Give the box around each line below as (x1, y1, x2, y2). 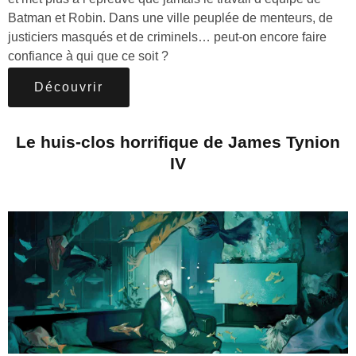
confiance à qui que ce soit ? (8, 49, 168, 64)
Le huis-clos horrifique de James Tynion (16, 132, 340, 151)
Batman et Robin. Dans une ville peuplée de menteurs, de (8, 11, 333, 25)
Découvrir (34, 80, 103, 95)
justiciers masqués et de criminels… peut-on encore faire (8, 30, 327, 44)
